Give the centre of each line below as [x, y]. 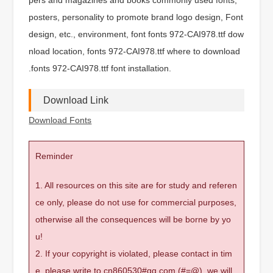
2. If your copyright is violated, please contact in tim [134, 253]
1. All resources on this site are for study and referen [136, 185]
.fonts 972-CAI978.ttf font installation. [100, 68]
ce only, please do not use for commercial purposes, [136, 202]
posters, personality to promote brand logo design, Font [136, 17]
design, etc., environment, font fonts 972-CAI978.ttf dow [136, 34]
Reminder [55, 156]
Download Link [76, 100]
